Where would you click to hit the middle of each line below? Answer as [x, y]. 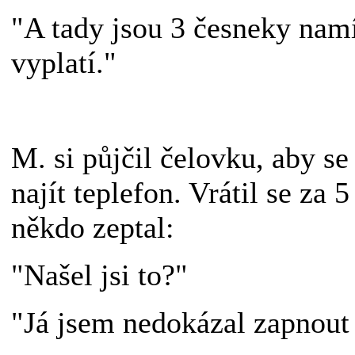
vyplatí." [64, 62]
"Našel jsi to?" [100, 275]
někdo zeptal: [97, 227]
